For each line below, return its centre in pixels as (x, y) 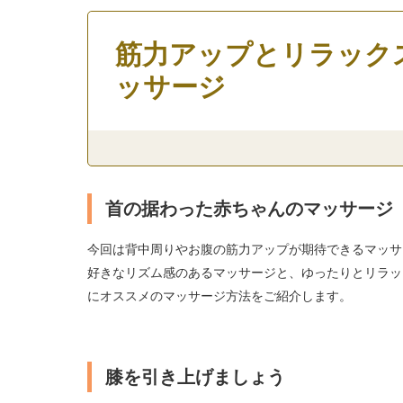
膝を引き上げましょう (195, 377)
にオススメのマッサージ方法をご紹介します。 (219, 296)
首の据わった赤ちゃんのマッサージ (249, 209)
